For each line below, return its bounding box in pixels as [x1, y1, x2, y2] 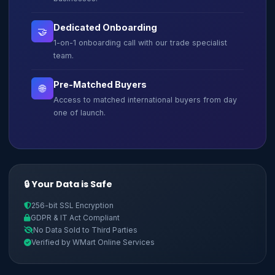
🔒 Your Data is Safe [24, 178, 112, 190]
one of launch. [53, 108, 106, 117]
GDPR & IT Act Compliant [31, 213, 120, 222]
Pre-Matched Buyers [53, 79, 147, 90]
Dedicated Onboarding [53, 22, 157, 33]
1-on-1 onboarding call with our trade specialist [53, 38, 227, 47]
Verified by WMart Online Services [31, 238, 155, 247]
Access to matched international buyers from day [53, 95, 237, 104]
